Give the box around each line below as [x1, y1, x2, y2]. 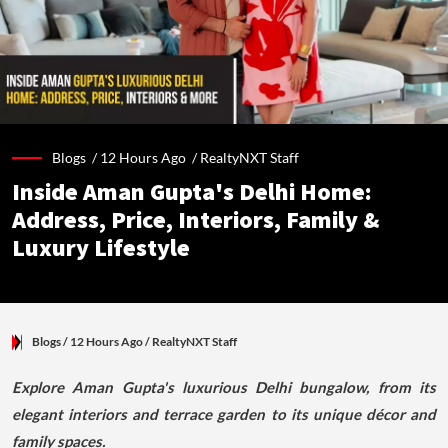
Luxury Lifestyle [12, 234, 190, 264]
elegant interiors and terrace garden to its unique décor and [12, 405, 436, 424]
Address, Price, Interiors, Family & [12, 206, 380, 236]
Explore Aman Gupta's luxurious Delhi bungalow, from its [12, 378, 436, 397]
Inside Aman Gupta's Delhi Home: [12, 178, 372, 208]
